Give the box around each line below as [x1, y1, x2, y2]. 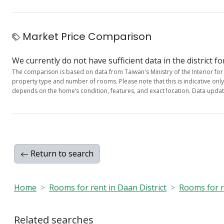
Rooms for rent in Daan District [49, 181, 166, 193]
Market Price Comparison [20, 29, 151, 43]
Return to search [28, 147, 93, 159]
